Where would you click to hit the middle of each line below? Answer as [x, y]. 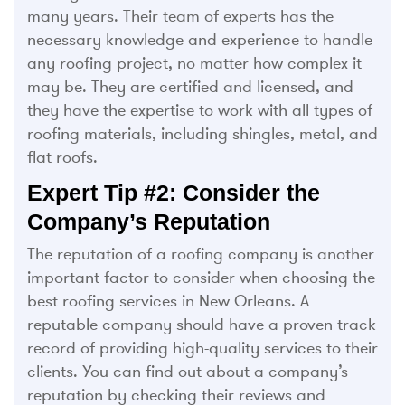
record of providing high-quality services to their [202, 348]
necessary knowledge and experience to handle [200, 40]
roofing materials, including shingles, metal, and [202, 134]
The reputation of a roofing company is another [201, 254]
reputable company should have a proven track [202, 325]
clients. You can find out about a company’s [188, 372]
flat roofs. [62, 158]
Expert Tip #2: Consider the [174, 193]
